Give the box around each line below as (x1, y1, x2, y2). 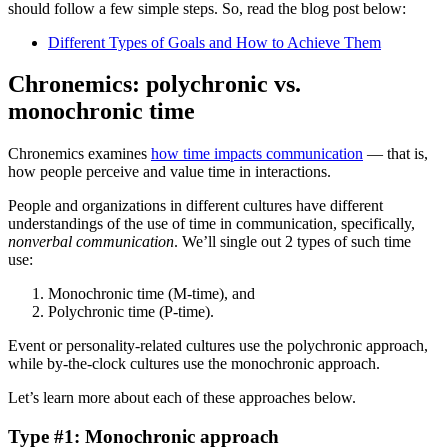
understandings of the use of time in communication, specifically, (8, 215, 415, 233)
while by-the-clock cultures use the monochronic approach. (8, 355, 384, 373)
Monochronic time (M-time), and (48, 285, 255, 303)
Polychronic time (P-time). (48, 303, 214, 321)
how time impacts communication (151, 145, 363, 163)
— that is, (363, 145, 428, 163)
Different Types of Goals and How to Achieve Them (48, 33, 381, 51)
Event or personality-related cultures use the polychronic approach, (8, 337, 428, 355)
